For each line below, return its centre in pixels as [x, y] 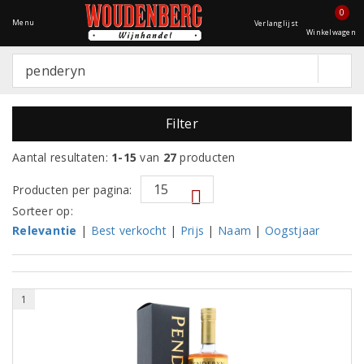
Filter [182, 123]
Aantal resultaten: [60, 157]
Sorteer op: [43, 211]
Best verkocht [128, 230]
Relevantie [45, 230]
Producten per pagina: [72, 190]
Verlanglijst [276, 23]
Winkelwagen [331, 32]
